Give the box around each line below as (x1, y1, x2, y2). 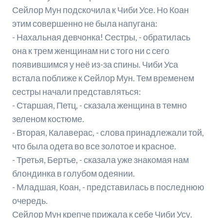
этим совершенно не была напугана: (12, 18, 158, 29)
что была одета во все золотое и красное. (12, 141, 176, 152)
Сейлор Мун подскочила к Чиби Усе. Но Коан (12, 4, 189, 16)
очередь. (12, 195, 48, 206)
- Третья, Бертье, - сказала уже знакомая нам (12, 154, 189, 165)
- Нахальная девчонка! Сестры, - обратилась (12, 32, 190, 43)
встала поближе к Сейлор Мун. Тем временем (12, 73, 194, 84)
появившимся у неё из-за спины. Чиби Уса (12, 59, 178, 70)
